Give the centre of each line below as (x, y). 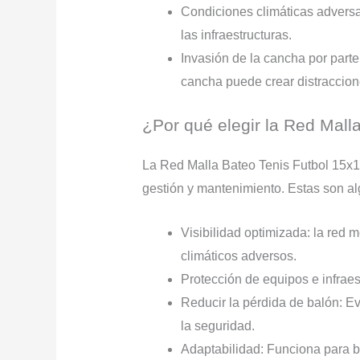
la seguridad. (217, 326)
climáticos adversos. (238, 256)
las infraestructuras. (236, 35)
